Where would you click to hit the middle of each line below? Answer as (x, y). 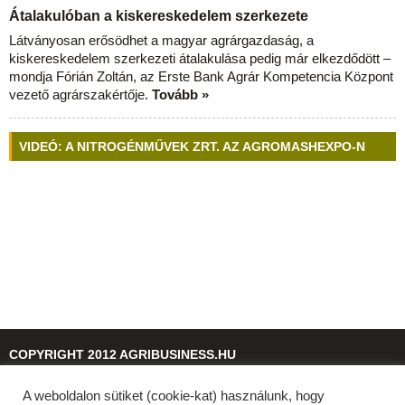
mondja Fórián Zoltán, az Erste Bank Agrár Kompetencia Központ (201, 76)
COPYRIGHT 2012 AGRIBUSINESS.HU (122, 354)
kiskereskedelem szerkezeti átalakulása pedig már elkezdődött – (200, 58)
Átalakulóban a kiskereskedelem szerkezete (159, 16)
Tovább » (180, 94)
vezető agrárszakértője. (80, 94)
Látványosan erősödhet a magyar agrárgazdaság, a (161, 40)
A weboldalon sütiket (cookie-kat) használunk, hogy (174, 396)
